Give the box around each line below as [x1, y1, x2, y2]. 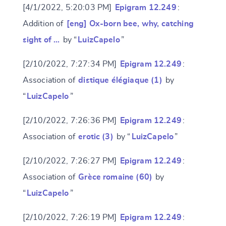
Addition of [22, 20, 66, 28]
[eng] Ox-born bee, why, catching [66, 20, 194, 28]
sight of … [22, 36, 60, 44]
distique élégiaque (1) [78, 76, 162, 84]
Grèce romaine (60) [78, 173, 153, 181]
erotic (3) [78, 133, 114, 141]
